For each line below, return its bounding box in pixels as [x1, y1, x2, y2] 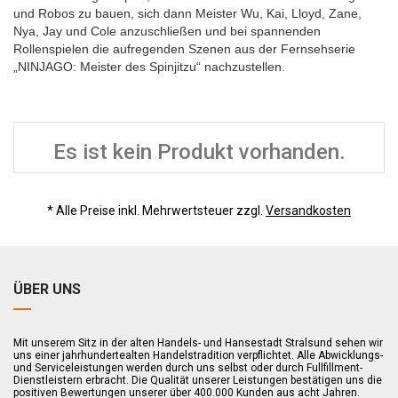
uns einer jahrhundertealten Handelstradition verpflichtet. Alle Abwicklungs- [13, 349, 383, 362]
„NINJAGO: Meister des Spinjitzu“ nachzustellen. [13, 60, 285, 74]
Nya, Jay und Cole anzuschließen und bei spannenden [13, 24, 321, 38]
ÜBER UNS [13, 281, 81, 298]
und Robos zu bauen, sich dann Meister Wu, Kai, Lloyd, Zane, [13, 6, 362, 20]
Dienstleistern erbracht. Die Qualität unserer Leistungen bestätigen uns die [13, 374, 382, 386]
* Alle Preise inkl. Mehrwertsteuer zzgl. [47, 203, 266, 218]
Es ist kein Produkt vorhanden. [52, 139, 346, 164]
